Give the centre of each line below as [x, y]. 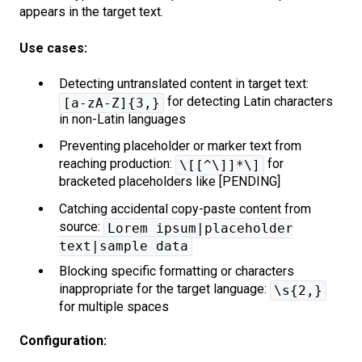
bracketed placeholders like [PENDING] [170, 182]
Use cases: [53, 48]
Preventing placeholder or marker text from [180, 146]
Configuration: [63, 340]
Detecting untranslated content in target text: [184, 84]
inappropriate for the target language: [164, 288]
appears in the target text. [91, 12]
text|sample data [124, 246]
